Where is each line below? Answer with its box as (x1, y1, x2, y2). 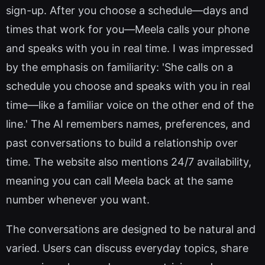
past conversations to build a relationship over (6, 137, 238, 150)
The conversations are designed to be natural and (6, 223, 256, 236)
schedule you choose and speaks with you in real (6, 80, 250, 93)
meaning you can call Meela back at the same (6, 174, 233, 188)
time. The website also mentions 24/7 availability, (6, 156, 251, 169)
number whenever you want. (6, 193, 150, 206)
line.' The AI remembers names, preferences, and (6, 118, 250, 131)
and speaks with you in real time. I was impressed (6, 42, 253, 55)
